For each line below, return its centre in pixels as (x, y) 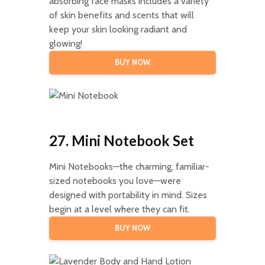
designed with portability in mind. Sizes (128, 195)
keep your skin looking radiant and (118, 29)
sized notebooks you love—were (115, 180)
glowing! (65, 43)
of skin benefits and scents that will (121, 15)
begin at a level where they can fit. (119, 209)
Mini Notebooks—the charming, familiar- (129, 166)
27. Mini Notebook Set (121, 140)
